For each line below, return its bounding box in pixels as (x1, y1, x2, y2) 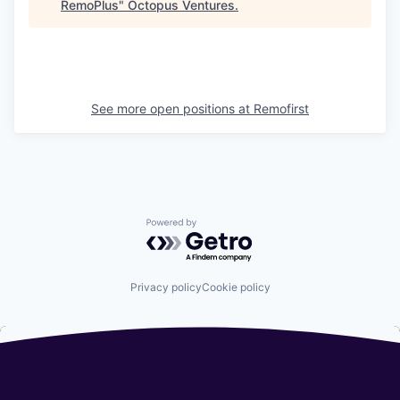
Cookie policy (201, 280, 271, 294)
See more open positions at (91, 101, 254, 116)
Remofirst (254, 101, 309, 116)
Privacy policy (129, 280, 202, 294)
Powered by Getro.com (146, 218, 303, 237)
